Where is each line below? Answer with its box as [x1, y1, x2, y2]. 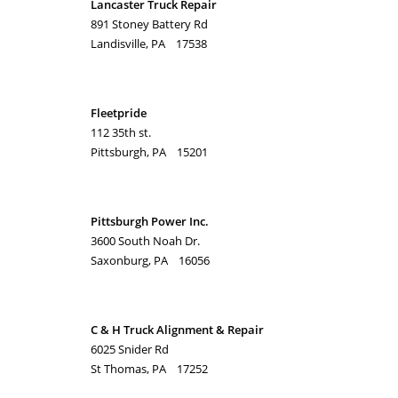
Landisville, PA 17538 [91, 36, 207, 52]
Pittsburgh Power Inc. [91, 213, 209, 229]
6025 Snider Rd [91, 341, 169, 357]
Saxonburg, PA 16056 [91, 252, 210, 268]
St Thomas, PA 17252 [91, 361, 208, 377]
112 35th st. [91, 124, 151, 140]
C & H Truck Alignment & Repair [91, 322, 264, 338]
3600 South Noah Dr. [91, 233, 200, 249]
